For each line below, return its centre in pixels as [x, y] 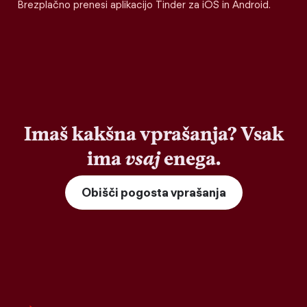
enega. [190, 158]
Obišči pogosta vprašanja [153, 193]
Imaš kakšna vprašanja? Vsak [153, 134]
